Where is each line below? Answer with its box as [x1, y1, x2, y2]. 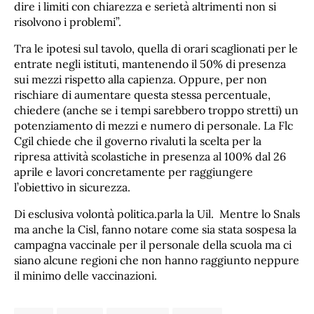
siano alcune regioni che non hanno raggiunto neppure [14, 252, 299, 267]
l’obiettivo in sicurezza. [14, 179, 130, 194]
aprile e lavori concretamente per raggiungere [14, 164, 253, 179]
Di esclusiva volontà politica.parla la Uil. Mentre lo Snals [14, 206, 300, 221]
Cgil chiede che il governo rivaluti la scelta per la [14, 133, 261, 148]
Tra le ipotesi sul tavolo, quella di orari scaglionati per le [14, 41, 298, 55]
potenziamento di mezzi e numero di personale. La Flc [14, 118, 293, 132]
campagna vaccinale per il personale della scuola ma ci [14, 237, 292, 252]
